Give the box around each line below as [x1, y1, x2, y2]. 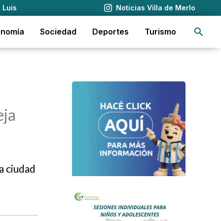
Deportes [92, 27, 129, 37]
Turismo [145, 27, 176, 37]
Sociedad [40, 27, 76, 37]
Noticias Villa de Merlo [115, 3, 195, 12]
